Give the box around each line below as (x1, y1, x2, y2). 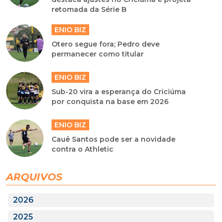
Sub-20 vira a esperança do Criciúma (52, 87, 186, 97)
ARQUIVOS (6, 171, 62, 183)
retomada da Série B (52, 5, 127, 14)
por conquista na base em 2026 (52, 97, 169, 107)
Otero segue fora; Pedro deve (52, 40, 160, 49)
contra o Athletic (52, 145, 114, 154)
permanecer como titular (52, 50, 144, 59)
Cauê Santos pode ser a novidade (52, 135, 176, 144)
